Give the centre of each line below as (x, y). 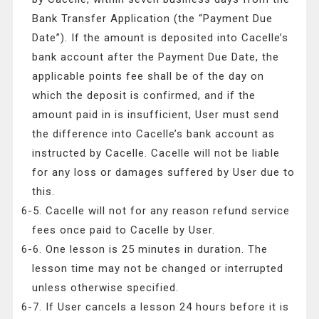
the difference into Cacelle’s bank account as (154, 134)
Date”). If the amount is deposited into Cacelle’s (161, 38)
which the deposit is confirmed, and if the (144, 96)
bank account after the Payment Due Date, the (156, 57)
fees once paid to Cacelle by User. (124, 230)
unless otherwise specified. (106, 288)
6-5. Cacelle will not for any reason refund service (156, 211)
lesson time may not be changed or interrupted (158, 269)
